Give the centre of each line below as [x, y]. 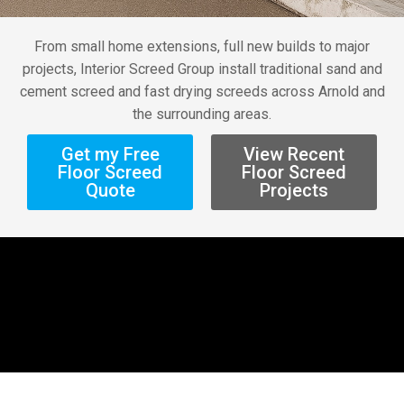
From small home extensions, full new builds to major [202, 46]
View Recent [294, 154]
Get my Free [110, 154]
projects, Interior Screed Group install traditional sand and [202, 69]
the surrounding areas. [202, 114]
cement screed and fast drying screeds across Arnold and [202, 92]
